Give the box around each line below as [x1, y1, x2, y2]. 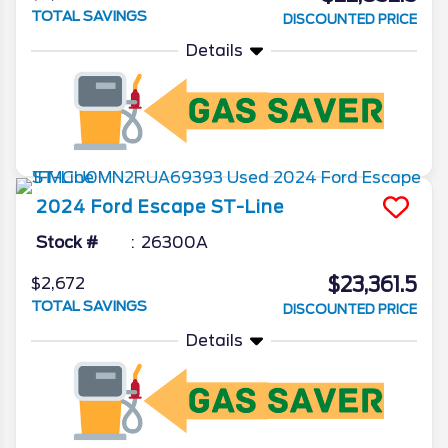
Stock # [36, 233, 98, 253]
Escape [138, 197, 206, 218]
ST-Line [211, 197, 284, 218]
